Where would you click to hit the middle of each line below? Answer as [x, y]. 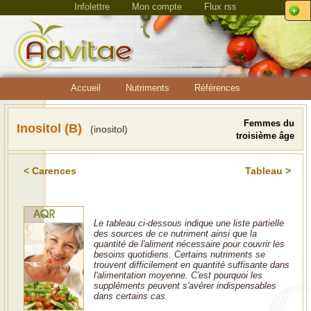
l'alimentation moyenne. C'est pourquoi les [178, 275]
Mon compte [157, 7]
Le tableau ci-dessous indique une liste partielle [189, 223]
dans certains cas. [131, 296]
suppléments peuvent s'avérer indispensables [185, 285]
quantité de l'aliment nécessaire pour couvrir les [189, 244]
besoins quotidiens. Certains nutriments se [179, 254]
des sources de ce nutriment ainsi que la [175, 233]
